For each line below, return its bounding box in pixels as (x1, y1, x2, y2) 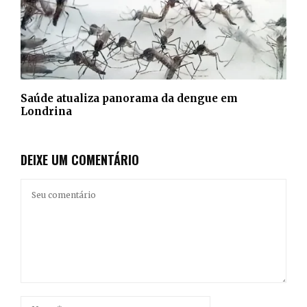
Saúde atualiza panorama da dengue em (21, 91, 238, 105)
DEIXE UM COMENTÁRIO (21, 150, 139, 169)
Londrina (21, 104, 72, 118)
